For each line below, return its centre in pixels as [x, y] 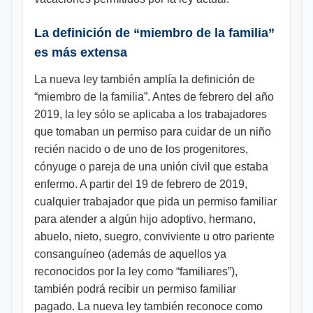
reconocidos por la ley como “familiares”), [136, 271]
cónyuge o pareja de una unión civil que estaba [151, 167]
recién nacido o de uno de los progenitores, [141, 149]
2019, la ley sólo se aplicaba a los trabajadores [151, 114]
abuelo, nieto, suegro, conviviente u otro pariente [154, 236]
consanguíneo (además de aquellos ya [130, 254]
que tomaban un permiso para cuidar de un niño [153, 132]
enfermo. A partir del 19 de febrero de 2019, [141, 184]
